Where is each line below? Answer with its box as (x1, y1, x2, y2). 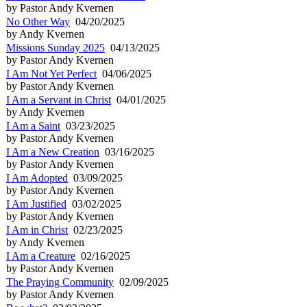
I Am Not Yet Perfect (6, 67, 97, 79)
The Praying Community (6, 275, 114, 288)
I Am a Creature (6, 249, 75, 262)
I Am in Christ (6, 223, 68, 236)
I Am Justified (6, 197, 66, 210)
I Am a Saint (6, 119, 60, 132)
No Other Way (6, 15, 70, 27)
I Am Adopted (6, 171, 68, 184)
